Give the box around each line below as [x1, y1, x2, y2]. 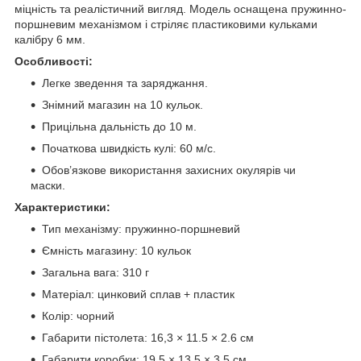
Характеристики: [15, 200, 110, 214]
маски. [31, 178, 65, 192]
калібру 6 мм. [15, 32, 85, 46]
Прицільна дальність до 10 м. [42, 119, 197, 133]
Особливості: [15, 54, 93, 68]
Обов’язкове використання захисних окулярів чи [42, 163, 296, 176]
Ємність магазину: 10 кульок [42, 243, 191, 257]
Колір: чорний [42, 309, 114, 322]
